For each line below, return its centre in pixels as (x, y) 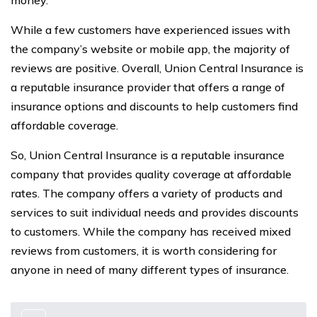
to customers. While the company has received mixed (151, 231)
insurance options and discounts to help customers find (154, 106)
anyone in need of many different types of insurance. (150, 270)
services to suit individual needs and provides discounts (155, 212)
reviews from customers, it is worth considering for (144, 250)
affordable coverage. (64, 125)
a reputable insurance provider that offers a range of (148, 87)
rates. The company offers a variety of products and (146, 193)
